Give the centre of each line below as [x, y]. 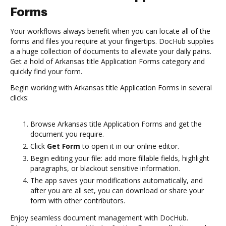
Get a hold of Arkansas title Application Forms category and [107, 61]
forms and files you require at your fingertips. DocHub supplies [112, 41]
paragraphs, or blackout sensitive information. [105, 168]
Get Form [64, 146]
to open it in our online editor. [130, 146]
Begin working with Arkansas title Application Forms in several [111, 88]
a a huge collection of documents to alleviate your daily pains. [111, 51]
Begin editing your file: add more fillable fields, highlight [120, 158]
